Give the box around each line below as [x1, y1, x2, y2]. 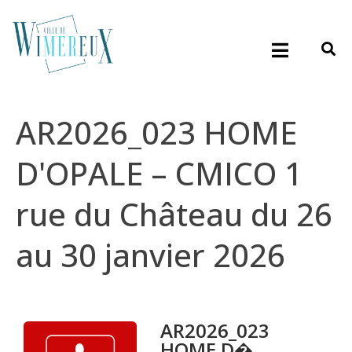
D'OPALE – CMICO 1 [16, 152, 302, 196]
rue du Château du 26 [16, 192, 332, 236]
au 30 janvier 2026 [16, 233, 285, 277]
